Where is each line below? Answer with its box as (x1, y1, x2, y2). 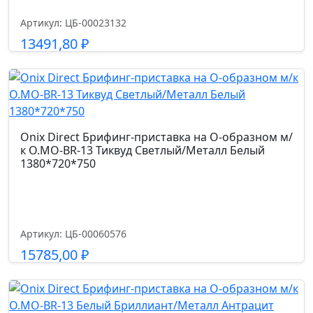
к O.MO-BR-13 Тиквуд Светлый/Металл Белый (20, 143, 265, 158)
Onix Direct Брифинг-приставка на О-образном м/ (20, 129, 293, 145)
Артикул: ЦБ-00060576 (20, 227, 126, 240)
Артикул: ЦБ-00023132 (20, 16, 126, 29)
